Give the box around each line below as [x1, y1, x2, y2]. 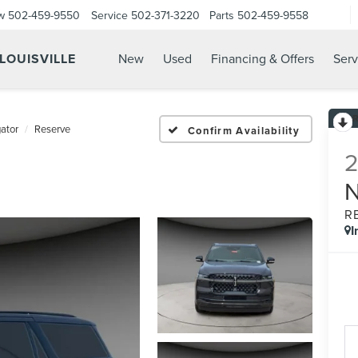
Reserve [34, 121, 70, 136]
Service [91, 6, 128, 23]
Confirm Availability [187, 122, 300, 138]
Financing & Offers [211, 50, 314, 68]
